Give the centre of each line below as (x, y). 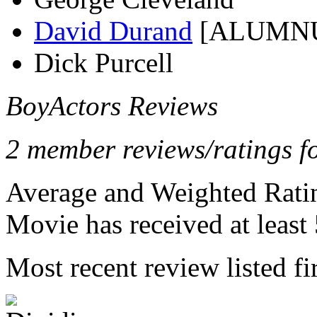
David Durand (113, 31)
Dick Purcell (104, 63)
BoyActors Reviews (112, 106)
